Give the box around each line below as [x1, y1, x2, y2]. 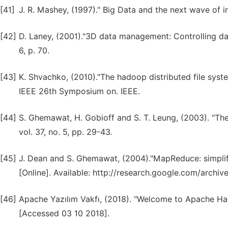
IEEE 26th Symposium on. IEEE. [19, 87, 140, 96]
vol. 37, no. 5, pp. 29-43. [19, 127, 112, 137]
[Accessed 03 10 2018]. [19, 209, 109, 218]
